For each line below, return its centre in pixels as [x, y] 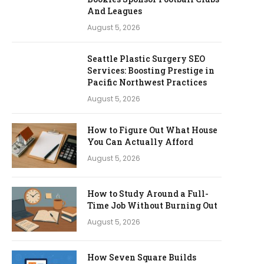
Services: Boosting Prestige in [151, 70]
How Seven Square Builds [142, 257]
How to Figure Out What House [152, 130]
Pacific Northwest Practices [147, 82]
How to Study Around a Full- [148, 194]
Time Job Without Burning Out [152, 205]
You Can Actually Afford [140, 142]
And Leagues [115, 11]
